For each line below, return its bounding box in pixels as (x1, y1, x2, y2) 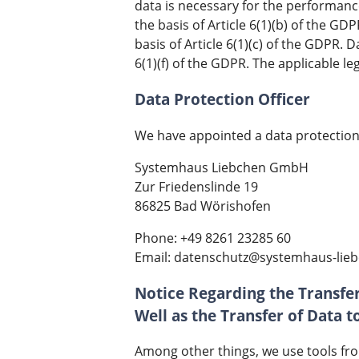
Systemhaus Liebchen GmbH (135, 158, 309, 176)
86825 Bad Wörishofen (135, 196, 271, 215)
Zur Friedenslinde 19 (135, 177, 258, 196)
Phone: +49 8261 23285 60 (135, 228, 291, 247)
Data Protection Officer (135, 89, 310, 110)
